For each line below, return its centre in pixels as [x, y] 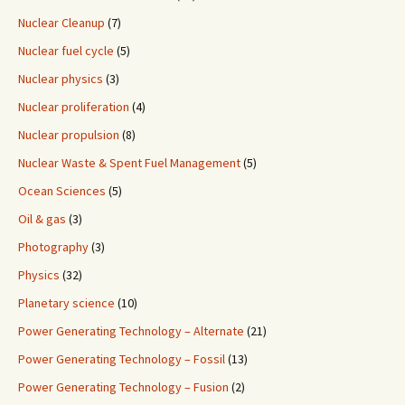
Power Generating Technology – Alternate [131, 331]
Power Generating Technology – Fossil [122, 359]
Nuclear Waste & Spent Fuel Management [129, 163]
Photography [53, 247]
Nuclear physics [61, 79]
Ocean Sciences [62, 191]
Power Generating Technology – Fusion [123, 387]
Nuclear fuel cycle [66, 51]
